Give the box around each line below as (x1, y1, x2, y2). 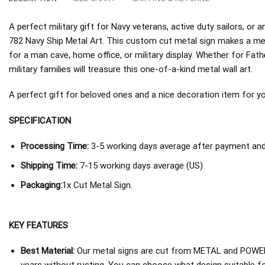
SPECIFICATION (9, 115, 71, 126)
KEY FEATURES (9, 219, 68, 231)
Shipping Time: (20, 160, 80, 172)
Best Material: (20, 245, 75, 257)
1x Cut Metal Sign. (62, 180, 132, 191)
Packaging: (20, 180, 62, 191)
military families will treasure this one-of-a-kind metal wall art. (9, 63, 253, 75)
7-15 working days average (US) (79, 160, 203, 172)
